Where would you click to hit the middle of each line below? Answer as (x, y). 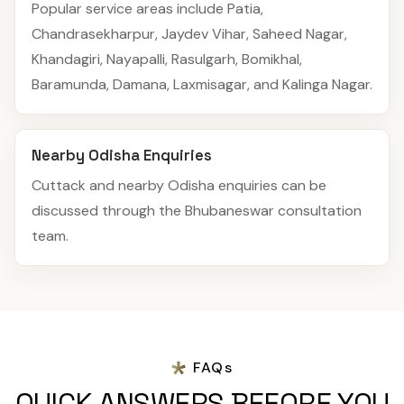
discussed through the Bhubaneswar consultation (197, 210)
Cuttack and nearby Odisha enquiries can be (179, 185)
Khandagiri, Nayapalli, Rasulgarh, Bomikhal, (167, 59)
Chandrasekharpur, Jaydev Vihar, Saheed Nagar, (189, 33)
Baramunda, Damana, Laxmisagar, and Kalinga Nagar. (202, 84)
